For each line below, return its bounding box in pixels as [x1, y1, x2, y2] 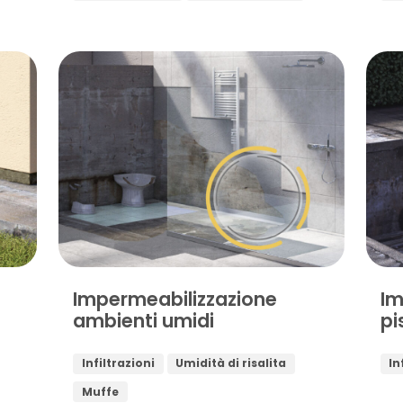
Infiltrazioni [81, 355, 155, 372]
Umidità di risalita [175, 355, 287, 372]
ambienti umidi [73, 307, 215, 334]
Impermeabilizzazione [73, 285, 278, 312]
